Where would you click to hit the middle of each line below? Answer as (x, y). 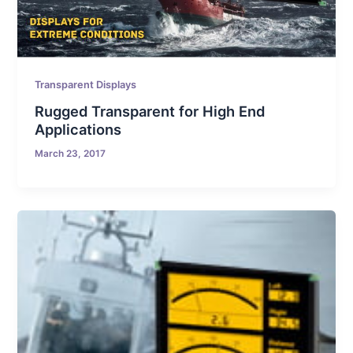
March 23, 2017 (71, 154)
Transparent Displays (86, 84)
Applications (78, 130)
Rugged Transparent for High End (150, 111)
